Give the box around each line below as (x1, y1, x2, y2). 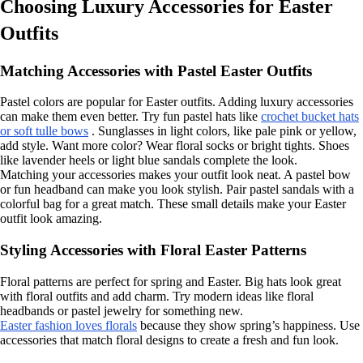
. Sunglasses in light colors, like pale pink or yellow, (88, 124, 357, 139)
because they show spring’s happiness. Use (137, 318, 360, 332)
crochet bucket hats (261, 109, 359, 124)
